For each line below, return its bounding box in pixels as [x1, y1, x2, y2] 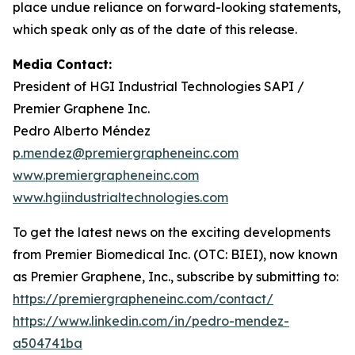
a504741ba [13, 335, 82, 351]
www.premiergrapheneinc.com [13, 167, 199, 183]
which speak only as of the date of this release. [13, 21, 297, 37]
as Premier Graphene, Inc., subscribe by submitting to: [13, 269, 338, 284]
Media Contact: [13, 56, 112, 72]
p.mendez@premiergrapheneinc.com [13, 145, 239, 161]
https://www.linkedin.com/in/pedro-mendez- [13, 313, 289, 329]
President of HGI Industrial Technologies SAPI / [13, 78, 304, 94]
